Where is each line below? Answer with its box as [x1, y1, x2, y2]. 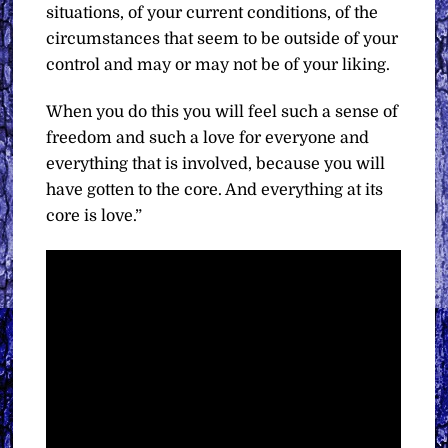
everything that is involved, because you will [46, 155, 386, 174]
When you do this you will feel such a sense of [46, 103, 399, 122]
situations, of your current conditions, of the [46, 4, 379, 23]
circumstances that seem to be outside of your [46, 30, 399, 49]
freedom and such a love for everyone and [46, 129, 370, 148]
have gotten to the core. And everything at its [46, 181, 384, 200]
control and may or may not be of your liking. [46, 56, 391, 75]
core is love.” [46, 207, 143, 226]
